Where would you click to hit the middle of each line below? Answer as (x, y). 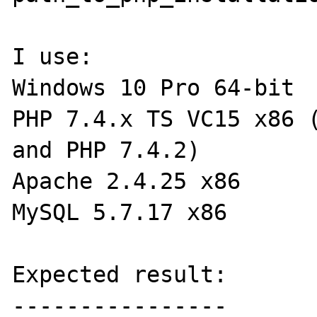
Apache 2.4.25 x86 (127, 181)
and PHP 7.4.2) (106, 150)
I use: (53, 57)
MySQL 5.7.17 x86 (120, 212)
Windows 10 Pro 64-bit (154, 88)
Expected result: (120, 275)
